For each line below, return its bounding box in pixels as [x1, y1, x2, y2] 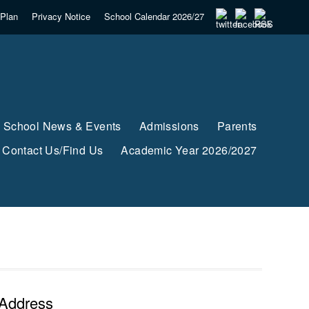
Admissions [139, 118, 199, 134]
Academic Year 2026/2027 [121, 142, 257, 158]
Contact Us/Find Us [2, 142, 103, 158]
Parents [217, 118, 257, 134]
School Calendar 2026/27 [103, 10, 204, 23]
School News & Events [3, 118, 121, 134]
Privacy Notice [31, 10, 90, 23]
